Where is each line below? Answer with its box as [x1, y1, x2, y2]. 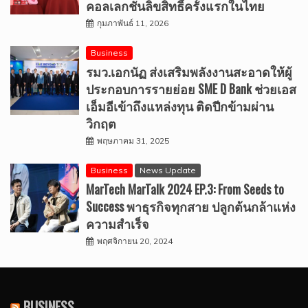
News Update [140, 164, 196, 175]
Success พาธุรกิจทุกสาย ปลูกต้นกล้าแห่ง [86, 197, 296, 215]
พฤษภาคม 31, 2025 [97, 135, 169, 146]
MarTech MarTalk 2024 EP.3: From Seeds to [86, 179, 284, 198]
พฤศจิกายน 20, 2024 [97, 235, 173, 246]
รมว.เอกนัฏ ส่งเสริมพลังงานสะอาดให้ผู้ [86, 62, 292, 80]
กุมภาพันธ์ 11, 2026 [97, 17, 168, 28]
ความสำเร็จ [86, 214, 149, 232]
